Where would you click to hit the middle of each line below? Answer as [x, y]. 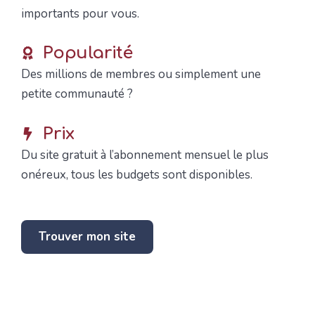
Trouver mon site [87, 236]
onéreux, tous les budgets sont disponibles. [137, 174]
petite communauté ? [77, 94]
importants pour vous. [80, 13]
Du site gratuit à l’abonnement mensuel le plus [145, 155]
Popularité [88, 53]
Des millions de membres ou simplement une [141, 75]
